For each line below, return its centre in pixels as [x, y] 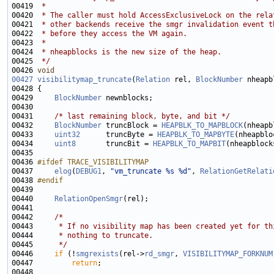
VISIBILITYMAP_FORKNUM [228, 254]
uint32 [67, 135]
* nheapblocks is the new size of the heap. [129, 52]
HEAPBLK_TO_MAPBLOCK [202, 126]
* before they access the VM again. [112, 34]
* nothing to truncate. [95, 236]
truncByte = [119, 135]
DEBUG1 [89, 172]
